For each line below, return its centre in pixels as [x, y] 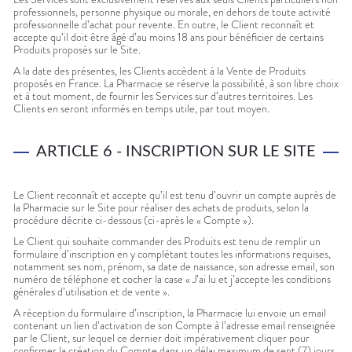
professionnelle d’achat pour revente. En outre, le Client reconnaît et [164, 25]
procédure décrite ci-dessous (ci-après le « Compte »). [134, 220]
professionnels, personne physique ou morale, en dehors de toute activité [172, 12]
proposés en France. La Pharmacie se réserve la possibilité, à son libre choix [176, 84]
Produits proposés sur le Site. [77, 50]
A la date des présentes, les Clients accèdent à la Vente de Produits [159, 71]
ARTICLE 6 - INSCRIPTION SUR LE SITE [176, 152]
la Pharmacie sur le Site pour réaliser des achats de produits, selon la [161, 208]
